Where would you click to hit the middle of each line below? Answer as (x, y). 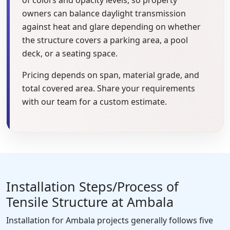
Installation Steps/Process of (92, 186)
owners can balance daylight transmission (104, 13)
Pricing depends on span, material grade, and (111, 75)
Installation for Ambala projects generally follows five (110, 220)
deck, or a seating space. (70, 53)
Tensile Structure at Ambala (90, 202)
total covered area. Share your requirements (109, 88)
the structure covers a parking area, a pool (105, 40)
